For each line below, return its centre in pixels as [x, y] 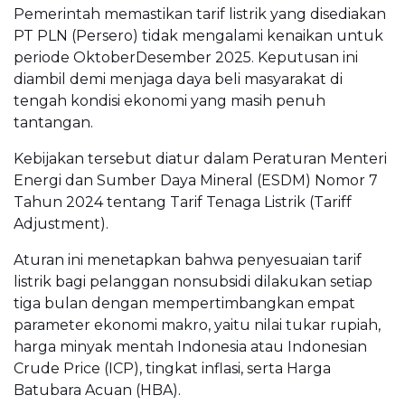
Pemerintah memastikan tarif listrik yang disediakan [200, 14]
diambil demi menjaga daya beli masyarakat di [178, 79]
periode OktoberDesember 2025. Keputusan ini [186, 57]
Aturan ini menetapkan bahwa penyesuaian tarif [188, 259]
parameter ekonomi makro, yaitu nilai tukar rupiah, [197, 325]
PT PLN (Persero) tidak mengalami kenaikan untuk [198, 35]
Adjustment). [61, 223]
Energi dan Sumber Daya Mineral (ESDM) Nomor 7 [196, 180]
